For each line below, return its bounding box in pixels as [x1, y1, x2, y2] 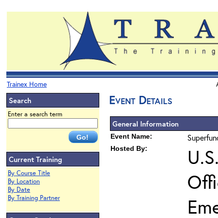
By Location [8, 177, 40, 185]
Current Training [9, 154, 62, 164]
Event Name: [110, 132, 152, 140]
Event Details [109, 92, 172, 108]
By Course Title [8, 169, 50, 177]
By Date [8, 185, 30, 194]
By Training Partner [8, 194, 60, 202]
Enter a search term [8, 110, 62, 118]
